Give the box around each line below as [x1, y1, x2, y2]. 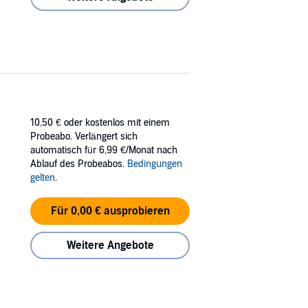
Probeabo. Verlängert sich [30, 130, 137, 142]
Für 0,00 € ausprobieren [50, 203, 170, 218]
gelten [30, 171, 55, 184]
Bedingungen [127, 157, 182, 170]
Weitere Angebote [66, 238, 154, 252]
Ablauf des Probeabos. [30, 157, 127, 170]
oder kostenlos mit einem [64, 116, 170, 129]
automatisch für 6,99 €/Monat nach [30, 144, 177, 156]
